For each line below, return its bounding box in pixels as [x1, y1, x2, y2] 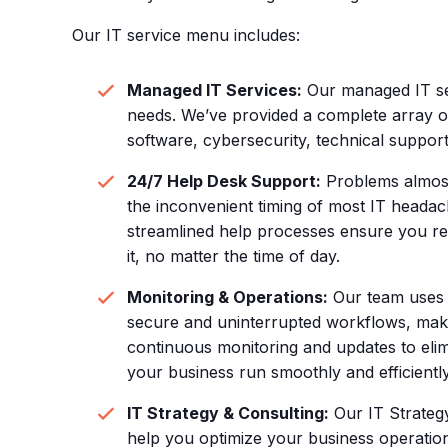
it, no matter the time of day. [126, 246, 340, 267]
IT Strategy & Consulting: [126, 403, 329, 424]
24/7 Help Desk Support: [126, 171, 321, 192]
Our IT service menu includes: [72, 25, 300, 46]
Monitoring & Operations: [126, 287, 328, 308]
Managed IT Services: [126, 80, 302, 101]
